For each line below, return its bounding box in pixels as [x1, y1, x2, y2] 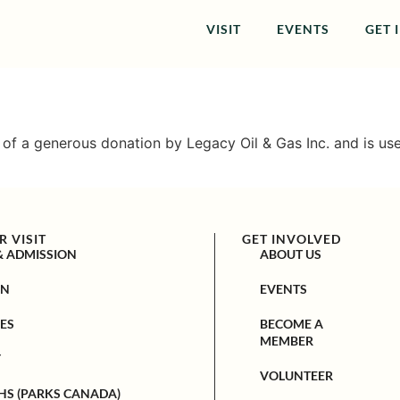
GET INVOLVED [242, 230, 342, 246]
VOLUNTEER [260, 367, 334, 383]
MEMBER [260, 332, 314, 348]
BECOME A [260, 315, 324, 331]
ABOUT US [260, 246, 322, 262]
